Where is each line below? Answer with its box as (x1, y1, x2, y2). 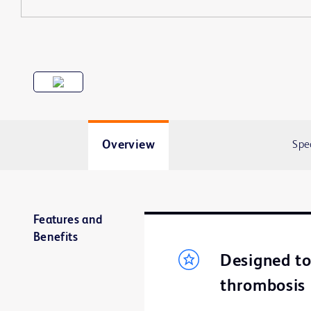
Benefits (33, 232, 78, 244)
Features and (33, 215, 103, 226)
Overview (101, 139, 155, 151)
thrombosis (220, 278, 306, 296)
